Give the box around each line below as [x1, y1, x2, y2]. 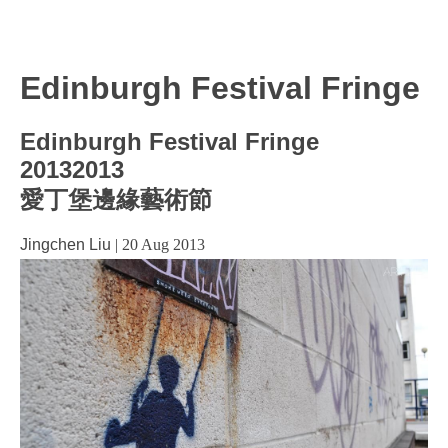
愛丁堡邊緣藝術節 [20, 186, 212, 214]
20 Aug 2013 [122, 236, 205, 254]
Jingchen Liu [20, 236, 111, 254]
